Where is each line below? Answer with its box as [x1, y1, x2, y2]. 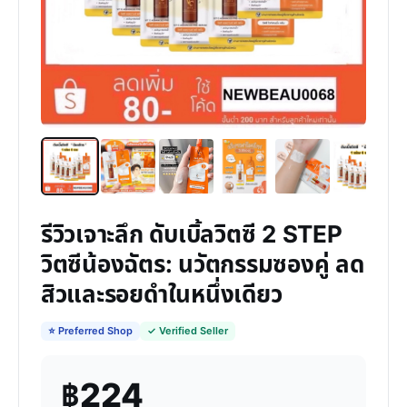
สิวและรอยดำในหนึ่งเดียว [41, 277, 283, 313]
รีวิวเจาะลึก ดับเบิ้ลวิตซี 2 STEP [41, 217, 342, 253]
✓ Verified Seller [147, 323, 228, 339]
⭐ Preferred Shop [48, 323, 133, 339]
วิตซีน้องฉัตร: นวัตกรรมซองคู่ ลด [41, 247, 364, 283]
